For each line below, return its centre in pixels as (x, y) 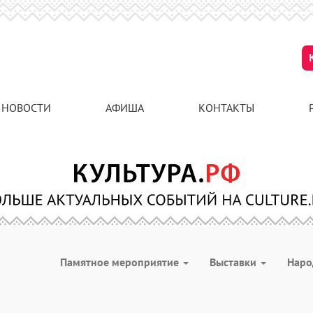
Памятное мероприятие (121, 262)
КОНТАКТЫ (226, 108)
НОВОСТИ (26, 108)
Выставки (234, 262)
